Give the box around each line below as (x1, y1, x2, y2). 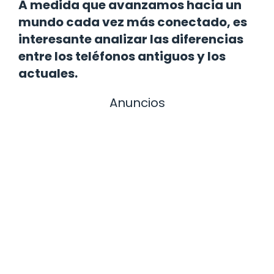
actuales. (18, 64, 78, 82)
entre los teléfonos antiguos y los (18, 47, 226, 65)
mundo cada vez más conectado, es (18, 13, 247, 31)
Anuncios (109, 94, 165, 111)
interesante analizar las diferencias (18, 30, 243, 48)
